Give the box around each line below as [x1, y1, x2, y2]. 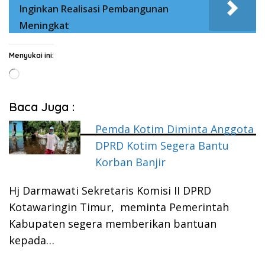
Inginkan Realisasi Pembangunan [20, 2, 169, 16]
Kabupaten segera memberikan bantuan [9, 216, 216, 231]
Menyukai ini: [9, 51, 54, 60]
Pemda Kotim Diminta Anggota [95, 122, 254, 137]
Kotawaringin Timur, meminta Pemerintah [9, 200, 229, 215]
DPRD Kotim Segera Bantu [95, 138, 230, 153]
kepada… [9, 233, 54, 248]
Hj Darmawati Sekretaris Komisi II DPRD [9, 183, 211, 198]
